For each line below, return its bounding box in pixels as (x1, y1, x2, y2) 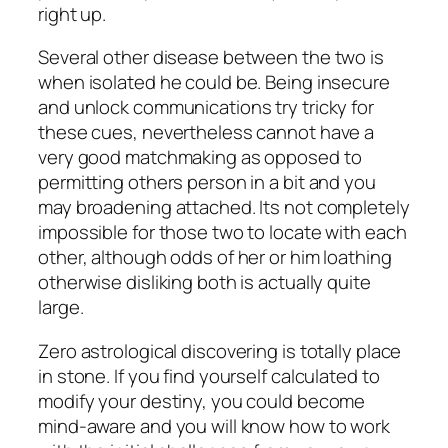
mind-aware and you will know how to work (38, 412, 390, 439)
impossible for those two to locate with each (38, 219, 407, 246)
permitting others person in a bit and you (38, 169, 376, 196)
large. (38, 294, 84, 321)
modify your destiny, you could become (38, 387, 366, 414)
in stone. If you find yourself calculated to (38, 362, 380, 389)
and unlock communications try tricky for (38, 94, 374, 121)
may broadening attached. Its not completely (38, 194, 410, 221)
